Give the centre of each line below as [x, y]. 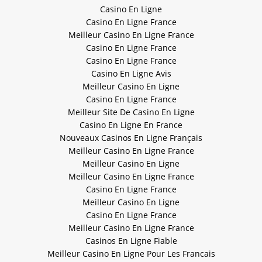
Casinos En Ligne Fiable [131, 241]
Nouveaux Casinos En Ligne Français [131, 138]
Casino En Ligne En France [131, 125]
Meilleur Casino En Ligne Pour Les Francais [131, 254]
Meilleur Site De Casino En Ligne [131, 112]
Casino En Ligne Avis [131, 74]
